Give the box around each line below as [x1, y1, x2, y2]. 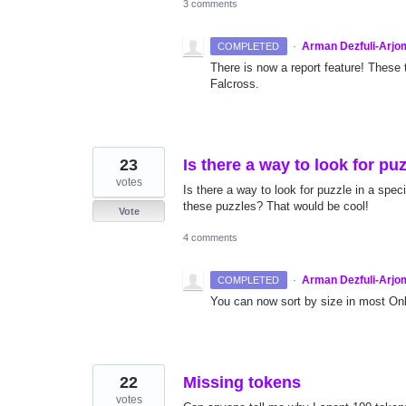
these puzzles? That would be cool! [183, 199, 369, 214]
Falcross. [210, 77, 259, 92]
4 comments [183, 232, 237, 244]
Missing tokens [183, 373, 301, 392]
